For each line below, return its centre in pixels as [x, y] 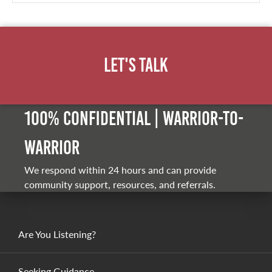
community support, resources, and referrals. [120, 184]
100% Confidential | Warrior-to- [134, 118]
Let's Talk [136, 65]
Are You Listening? [57, 234]
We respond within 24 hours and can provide [120, 169]
